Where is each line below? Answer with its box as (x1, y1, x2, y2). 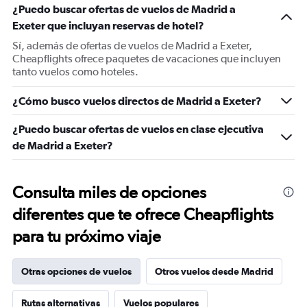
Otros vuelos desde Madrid (155, 266, 273, 277)
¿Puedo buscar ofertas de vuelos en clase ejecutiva (12, 123, 264, 135)
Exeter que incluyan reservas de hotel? (12, 19, 204, 32)
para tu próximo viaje (12, 226, 161, 246)
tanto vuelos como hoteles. (12, 65, 138, 78)
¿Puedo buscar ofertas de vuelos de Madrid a (12, 3, 236, 15)
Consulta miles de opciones (12, 182, 206, 202)
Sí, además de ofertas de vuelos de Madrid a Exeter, (12, 39, 252, 52)
